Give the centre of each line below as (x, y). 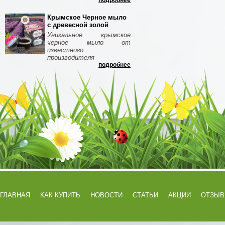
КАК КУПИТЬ (60, 195)
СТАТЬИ (145, 195)
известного (65, 50)
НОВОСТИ (106, 195)
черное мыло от (89, 42)
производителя (71, 58)
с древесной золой (78, 25)
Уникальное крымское (89, 35)
